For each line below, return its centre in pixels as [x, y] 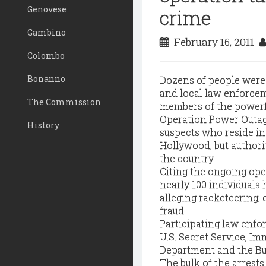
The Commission [64, 102]
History [43, 125]
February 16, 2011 [214, 42]
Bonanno [46, 79]
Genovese [47, 9]
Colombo [46, 56]
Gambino [47, 32]
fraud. [173, 210]
